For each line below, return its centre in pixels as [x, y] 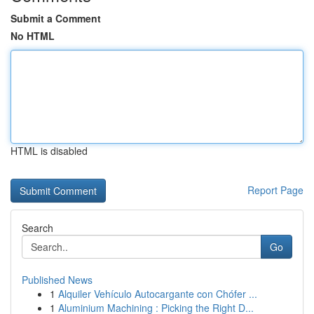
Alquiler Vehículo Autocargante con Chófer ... [158, 294]
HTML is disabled [49, 151]
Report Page [275, 190]
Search [37, 228]
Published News [57, 280]
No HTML [33, 36]
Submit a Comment [56, 18]
